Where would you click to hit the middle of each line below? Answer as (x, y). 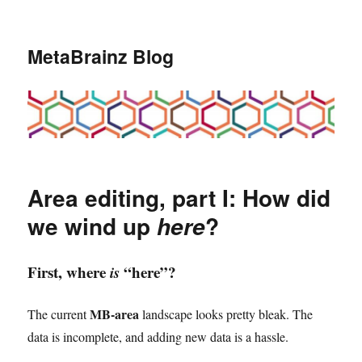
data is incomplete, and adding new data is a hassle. (158, 336)
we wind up (93, 225)
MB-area (115, 314)
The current (59, 314)
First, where (69, 271)
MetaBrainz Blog (101, 56)
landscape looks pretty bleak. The (226, 314)
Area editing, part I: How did (179, 197)
